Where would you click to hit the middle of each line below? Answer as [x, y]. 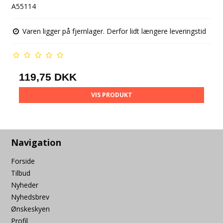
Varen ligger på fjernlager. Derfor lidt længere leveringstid [113, 31]
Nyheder [25, 185]
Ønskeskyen [31, 209]
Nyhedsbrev [30, 197]
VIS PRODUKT [111, 95]
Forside [23, 161]
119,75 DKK [48, 77]
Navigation [36, 142]
